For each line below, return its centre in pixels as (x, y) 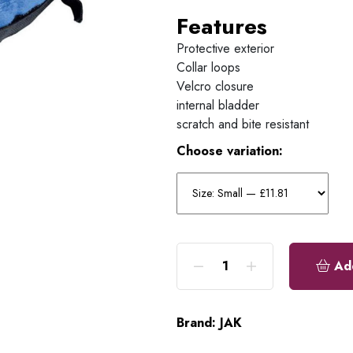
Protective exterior (227, 48)
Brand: (196, 322)
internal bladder (220, 105)
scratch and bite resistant (245, 124)
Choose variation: (230, 150)
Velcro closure (215, 86)
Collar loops (208, 67)
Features (222, 26)
